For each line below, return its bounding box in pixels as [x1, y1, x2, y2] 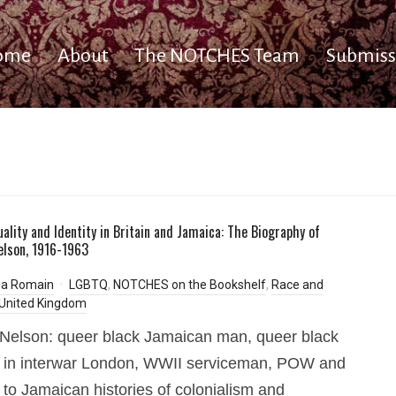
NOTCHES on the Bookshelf [113, 278, 266, 292]
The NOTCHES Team [134, 45, 300, 66]
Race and [271, 278, 324, 292]
